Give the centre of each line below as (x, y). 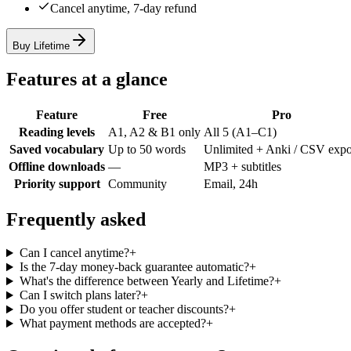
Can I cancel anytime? (74, 253)
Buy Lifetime (41, 45)
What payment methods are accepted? (112, 324)
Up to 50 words (147, 150)
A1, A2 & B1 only (154, 132)
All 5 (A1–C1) (240, 132)
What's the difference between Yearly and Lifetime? (147, 281)
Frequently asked (76, 220)
